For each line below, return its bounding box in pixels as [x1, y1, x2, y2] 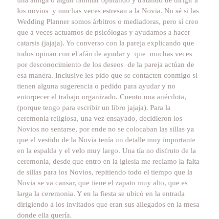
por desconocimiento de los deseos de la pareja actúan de [17, 60, 194, 68]
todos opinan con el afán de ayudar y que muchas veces [17, 49, 192, 58]
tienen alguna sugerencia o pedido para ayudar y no [17, 82, 175, 90]
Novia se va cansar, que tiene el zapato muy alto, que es [17, 178, 188, 187]
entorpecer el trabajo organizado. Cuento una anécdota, [17, 92, 186, 101]
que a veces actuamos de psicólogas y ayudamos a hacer [17, 28, 190, 36]
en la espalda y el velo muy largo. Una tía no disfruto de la [17, 146, 196, 154]
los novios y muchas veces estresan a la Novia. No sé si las [17, 6, 199, 15]
